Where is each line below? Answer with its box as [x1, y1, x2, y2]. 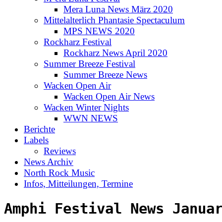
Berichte [24, 123, 55, 134]
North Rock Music [24, 167, 95, 178]
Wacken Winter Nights [44, 102, 129, 112]
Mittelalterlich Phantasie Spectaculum [44, 14, 185, 25]
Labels [24, 134, 49, 145]
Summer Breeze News [63, 69, 147, 80]
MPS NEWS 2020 [63, 25, 135, 36]
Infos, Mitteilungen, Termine [24, 178, 133, 189]
